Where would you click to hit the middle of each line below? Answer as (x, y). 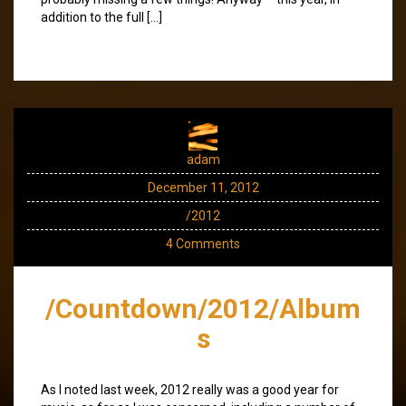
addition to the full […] (101, 17)
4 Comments (203, 243)
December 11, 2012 (203, 187)
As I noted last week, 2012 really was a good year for (190, 389)
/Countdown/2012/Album (203, 308)
